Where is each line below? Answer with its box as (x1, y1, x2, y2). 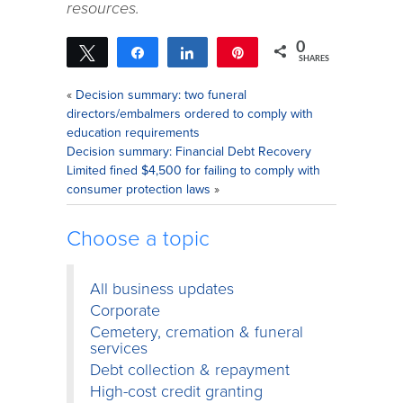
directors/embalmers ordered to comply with (67, 106, 313, 121)
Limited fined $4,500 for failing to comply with (67, 163, 320, 178)
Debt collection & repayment (90, 360, 290, 380)
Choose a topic (67, 226, 210, 252)
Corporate (90, 300, 160, 320)
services (90, 338, 148, 358)
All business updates (90, 279, 234, 299)
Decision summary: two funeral (76, 87, 246, 103)
